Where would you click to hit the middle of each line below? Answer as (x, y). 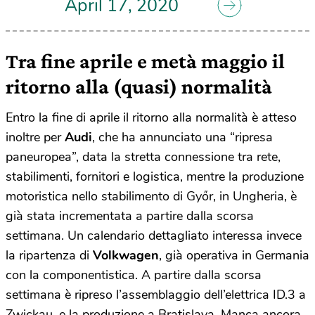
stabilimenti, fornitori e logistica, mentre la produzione (155, 177)
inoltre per (35, 137)
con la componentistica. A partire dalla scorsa (134, 275)
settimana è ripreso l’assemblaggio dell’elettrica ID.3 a (156, 295)
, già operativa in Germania (234, 256)
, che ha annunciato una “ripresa (182, 137)
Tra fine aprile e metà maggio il (145, 61)
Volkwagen (126, 256)
